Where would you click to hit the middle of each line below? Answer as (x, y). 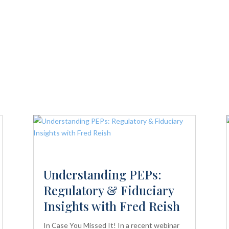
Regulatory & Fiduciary (108, 190)
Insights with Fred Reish (111, 206)
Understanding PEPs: (102, 174)
